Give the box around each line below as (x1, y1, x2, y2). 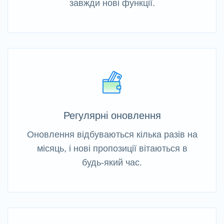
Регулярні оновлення (63, 110, 161, 121)
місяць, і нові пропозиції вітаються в (36, 143, 187, 154)
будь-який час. (82, 157, 142, 168)
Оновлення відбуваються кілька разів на (26, 129, 197, 140)
